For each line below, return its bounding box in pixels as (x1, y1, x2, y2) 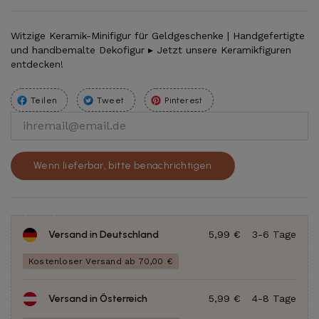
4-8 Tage (252, 292, 296, 304)
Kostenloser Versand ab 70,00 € (28, 256, 173, 266)
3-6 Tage (252, 228, 296, 240)
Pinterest (164, 95, 203, 105)
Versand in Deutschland (48, 228, 159, 241)
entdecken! (11, 58, 63, 70)
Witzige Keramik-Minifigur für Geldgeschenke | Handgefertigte (11, 29, 305, 41)
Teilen (31, 95, 57, 105)
